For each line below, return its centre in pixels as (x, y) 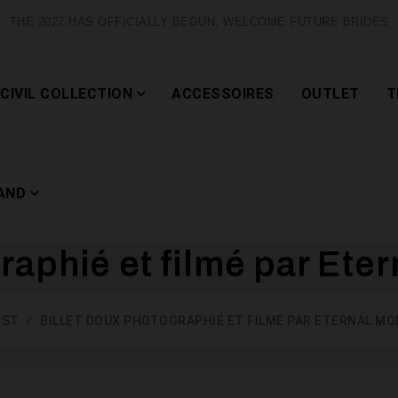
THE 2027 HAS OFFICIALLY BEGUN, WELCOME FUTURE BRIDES (199, 22)
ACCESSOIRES (223, 94)
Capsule (241, 310)
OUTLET (330, 94)
